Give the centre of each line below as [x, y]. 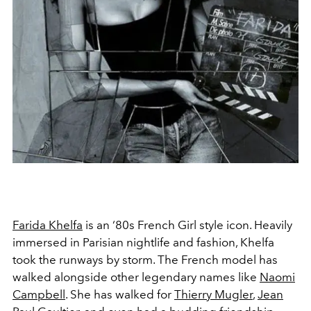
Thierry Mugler [213, 295]
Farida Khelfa [48, 225]
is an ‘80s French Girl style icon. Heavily [187, 225]
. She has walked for [120, 295]
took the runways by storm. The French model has [145, 260]
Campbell [39, 295]
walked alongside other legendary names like [136, 277]
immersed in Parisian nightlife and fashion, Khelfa [143, 243]
